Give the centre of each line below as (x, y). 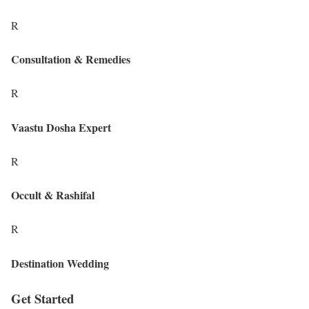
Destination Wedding (60, 263)
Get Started (42, 298)
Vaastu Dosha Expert (61, 127)
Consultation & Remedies (71, 59)
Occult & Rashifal (53, 195)
